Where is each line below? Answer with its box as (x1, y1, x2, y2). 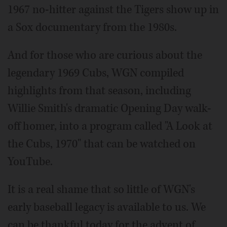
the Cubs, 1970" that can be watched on (8, 136, 196, 152)
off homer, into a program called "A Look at (8, 119, 212, 134)
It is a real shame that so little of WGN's (8, 182, 195, 198)
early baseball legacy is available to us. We (8, 200, 206, 215)
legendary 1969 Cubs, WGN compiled (8, 65, 184, 81)
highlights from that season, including (8, 83, 191, 99)
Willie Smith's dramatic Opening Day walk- (8, 101, 211, 117)
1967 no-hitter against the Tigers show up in (8, 2, 219, 18)
